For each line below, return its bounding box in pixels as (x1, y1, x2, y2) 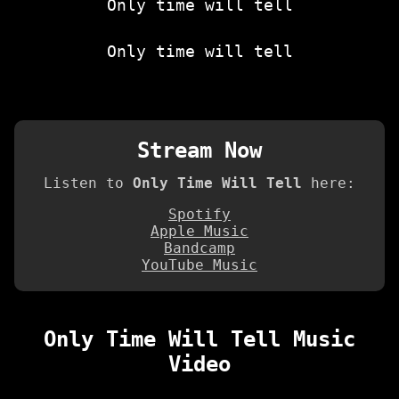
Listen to (44, 174, 133, 191)
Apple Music (151, 222, 248, 240)
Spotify (168, 205, 231, 223)
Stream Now (137, 137, 262, 163)
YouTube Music (142, 256, 257, 273)
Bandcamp (164, 239, 235, 256)
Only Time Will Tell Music (44, 326, 355, 352)
